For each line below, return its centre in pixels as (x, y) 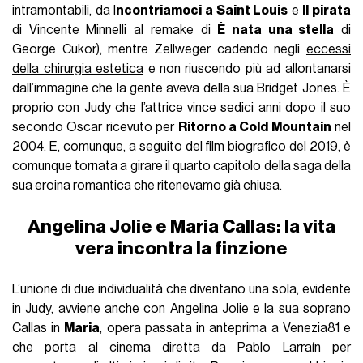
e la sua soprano (299, 308)
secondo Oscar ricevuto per (95, 127)
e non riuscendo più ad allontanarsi (247, 68)
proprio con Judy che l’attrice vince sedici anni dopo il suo (181, 107)
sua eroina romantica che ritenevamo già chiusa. (149, 185)
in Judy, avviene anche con (91, 308)
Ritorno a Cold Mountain (254, 127)
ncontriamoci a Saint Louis (202, 10)
